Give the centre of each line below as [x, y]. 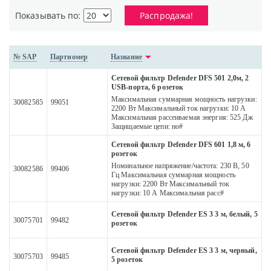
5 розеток [127, 260]
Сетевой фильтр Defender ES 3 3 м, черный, [184, 251]
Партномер [69, 57]
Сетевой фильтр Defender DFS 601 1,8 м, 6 [181, 145]
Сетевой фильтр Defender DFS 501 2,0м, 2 [180, 78]
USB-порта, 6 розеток [148, 87]
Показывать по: [49, 16]
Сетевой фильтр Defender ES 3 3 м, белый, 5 [184, 214]
